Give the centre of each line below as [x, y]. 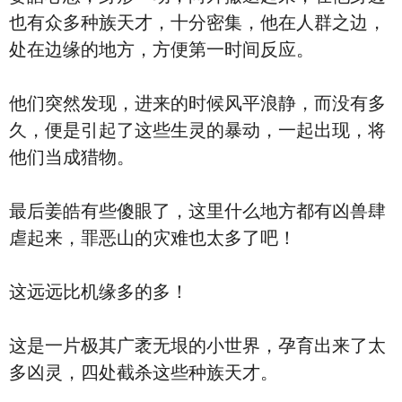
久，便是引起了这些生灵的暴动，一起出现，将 [197, 130]
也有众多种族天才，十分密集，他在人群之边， [197, 22]
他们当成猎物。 [72, 157]
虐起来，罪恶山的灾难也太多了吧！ [153, 238]
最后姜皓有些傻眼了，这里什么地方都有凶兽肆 [197, 211]
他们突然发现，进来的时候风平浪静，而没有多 [197, 103]
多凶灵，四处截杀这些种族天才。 [144, 372]
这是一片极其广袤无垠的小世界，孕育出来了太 [197, 345]
